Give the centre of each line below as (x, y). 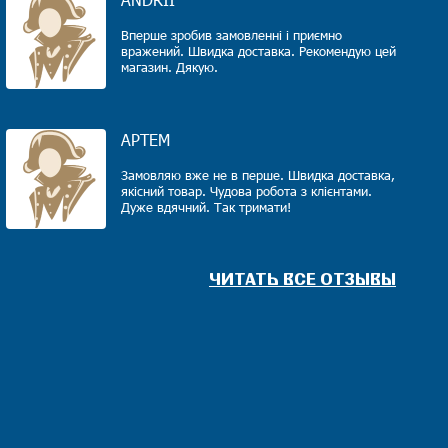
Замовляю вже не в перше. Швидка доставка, (258, 175)
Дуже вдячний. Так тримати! (206, 207)
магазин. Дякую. (169, 67)
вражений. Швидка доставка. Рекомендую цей (258, 51)
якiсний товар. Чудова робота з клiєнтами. (246, 191)
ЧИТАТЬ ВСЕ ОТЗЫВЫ (302, 278)
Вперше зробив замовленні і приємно (231, 35)
